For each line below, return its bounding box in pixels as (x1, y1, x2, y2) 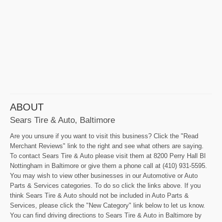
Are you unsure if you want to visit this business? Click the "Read (10, 132, 198, 140)
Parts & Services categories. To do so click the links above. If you (10, 182, 201, 190)
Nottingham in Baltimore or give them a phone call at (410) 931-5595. (10, 162, 207, 170)
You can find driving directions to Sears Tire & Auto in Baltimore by (10, 212, 202, 220)
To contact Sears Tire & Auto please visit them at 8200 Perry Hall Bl (10, 152, 206, 160)
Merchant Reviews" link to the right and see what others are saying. (10, 142, 204, 150)
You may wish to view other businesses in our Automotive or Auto (10, 172, 198, 180)
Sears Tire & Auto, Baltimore (10, 114, 115, 125)
